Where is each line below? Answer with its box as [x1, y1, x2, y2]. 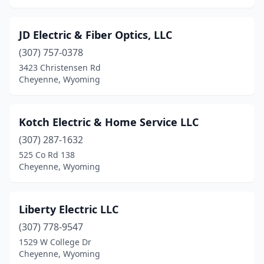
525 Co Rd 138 [19, 149, 75, 160]
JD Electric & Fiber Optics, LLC [19, 28, 172, 42]
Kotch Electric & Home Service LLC [19, 115, 199, 129]
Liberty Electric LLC [19, 202, 118, 216]
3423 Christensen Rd [19, 62, 101, 73]
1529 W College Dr [19, 236, 91, 247]
